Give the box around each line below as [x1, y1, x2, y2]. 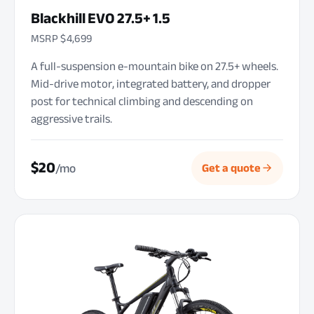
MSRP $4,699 [30, 28, 93, 50]
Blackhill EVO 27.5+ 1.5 [30, 4, 170, 32]
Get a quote [201, 157, 261, 179]
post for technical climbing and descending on [30, 90, 253, 112]
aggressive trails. [30, 107, 112, 130]
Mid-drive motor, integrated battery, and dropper [30, 72, 271, 95]
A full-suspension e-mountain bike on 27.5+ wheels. [30, 55, 278, 77]
